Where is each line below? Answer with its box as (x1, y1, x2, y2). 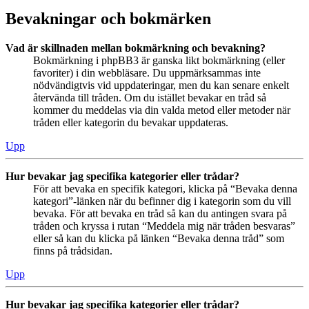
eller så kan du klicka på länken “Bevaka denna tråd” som (33, 232, 284, 244)
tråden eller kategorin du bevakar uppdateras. (33, 116, 228, 128)
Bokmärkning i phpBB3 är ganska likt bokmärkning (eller (33, 54, 285, 66)
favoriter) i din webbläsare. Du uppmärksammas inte (33, 66, 261, 79)
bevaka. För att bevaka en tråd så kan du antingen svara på (33, 207, 287, 219)
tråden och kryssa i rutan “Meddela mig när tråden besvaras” (33, 219, 295, 232)
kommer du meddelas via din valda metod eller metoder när (33, 103, 290, 116)
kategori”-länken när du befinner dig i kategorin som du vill (33, 195, 291, 207)
